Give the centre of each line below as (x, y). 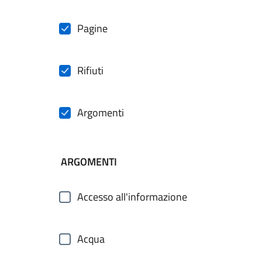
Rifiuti (90, 70)
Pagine (92, 28)
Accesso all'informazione (132, 197)
